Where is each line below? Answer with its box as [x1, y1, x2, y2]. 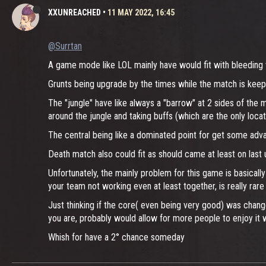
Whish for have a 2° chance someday [48, 232, 185, 243]
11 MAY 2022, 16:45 [107, 8, 175, 17]
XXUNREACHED [48, 8, 101, 17]
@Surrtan [48, 40, 82, 52]
